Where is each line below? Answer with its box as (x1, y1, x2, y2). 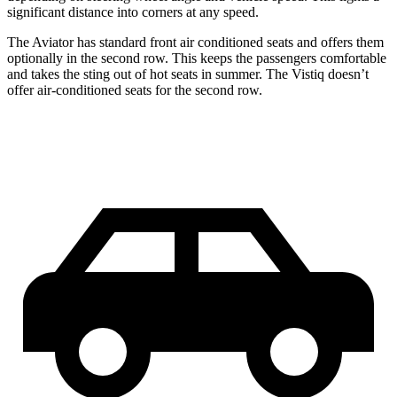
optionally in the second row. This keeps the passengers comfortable (7, 51, 386, 66)
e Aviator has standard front (23, 35, 180, 51)
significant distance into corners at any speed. (7, 4, 259, 20)
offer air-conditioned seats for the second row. (7, 82, 262, 98)
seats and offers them (263, 35, 384, 51)
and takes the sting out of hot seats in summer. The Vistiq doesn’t (7, 66, 369, 82)
